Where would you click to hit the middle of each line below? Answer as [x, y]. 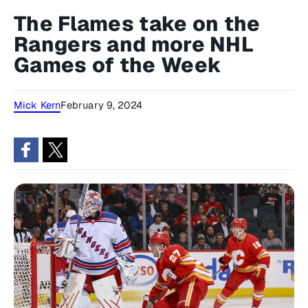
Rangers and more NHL [134, 44]
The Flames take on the [137, 24]
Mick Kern [37, 105]
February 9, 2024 [101, 105]
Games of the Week [118, 65]
